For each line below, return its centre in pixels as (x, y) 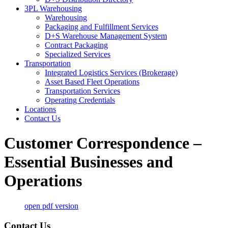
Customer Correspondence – (103, 143)
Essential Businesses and (89, 162)
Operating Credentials (80, 100)
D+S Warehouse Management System (106, 36)
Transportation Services (82, 91)
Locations (40, 109)
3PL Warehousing (53, 8)
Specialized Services (78, 54)
